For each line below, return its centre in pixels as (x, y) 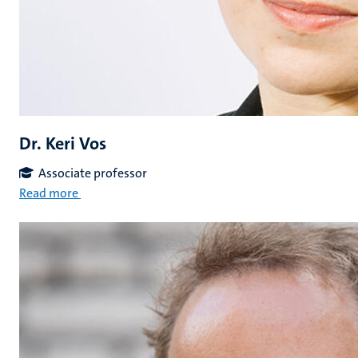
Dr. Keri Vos (63, 143)
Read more (49, 193)
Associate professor (93, 173)
